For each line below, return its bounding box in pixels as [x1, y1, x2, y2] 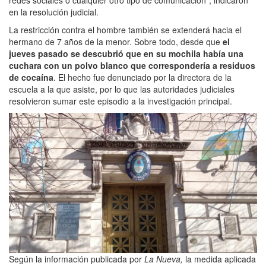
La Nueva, [144, 252, 185, 265]
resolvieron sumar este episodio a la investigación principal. [9, 94, 232, 107]
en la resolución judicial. [9, 5, 99, 18]
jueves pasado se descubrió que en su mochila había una [9, 47, 243, 59]
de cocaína [9, 71, 53, 83]
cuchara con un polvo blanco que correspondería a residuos [9, 59, 255, 71]
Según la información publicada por [9, 252, 144, 265]
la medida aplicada [185, 252, 256, 265]
